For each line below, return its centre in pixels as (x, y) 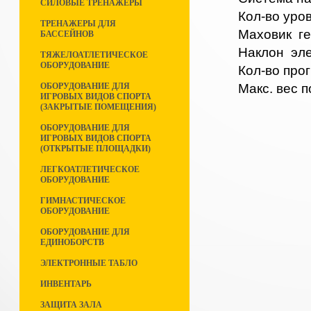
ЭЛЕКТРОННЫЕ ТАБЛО (89, 263)
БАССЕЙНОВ (67, 34)
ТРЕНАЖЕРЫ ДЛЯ (78, 24)
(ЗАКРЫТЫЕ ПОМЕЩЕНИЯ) (98, 107)
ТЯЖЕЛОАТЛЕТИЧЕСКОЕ (94, 55)
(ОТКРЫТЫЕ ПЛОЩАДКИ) (95, 149)
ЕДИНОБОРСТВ (72, 242)
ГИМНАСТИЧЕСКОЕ (83, 201)
